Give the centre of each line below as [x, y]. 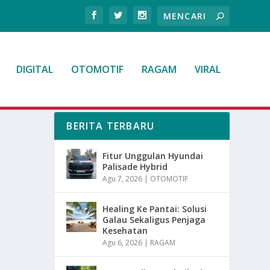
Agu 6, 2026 [123, 243]
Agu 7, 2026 [123, 179]
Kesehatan [125, 231]
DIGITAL [34, 69]
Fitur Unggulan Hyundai [153, 156]
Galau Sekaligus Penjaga [154, 220]
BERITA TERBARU [111, 126]
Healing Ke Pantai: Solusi [155, 209]
